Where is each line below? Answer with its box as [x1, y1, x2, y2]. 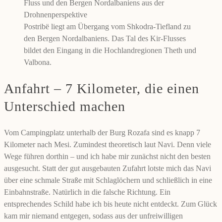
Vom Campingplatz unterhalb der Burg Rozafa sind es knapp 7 [4, 128, 200, 137]
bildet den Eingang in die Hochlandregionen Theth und [24, 46, 196, 55]
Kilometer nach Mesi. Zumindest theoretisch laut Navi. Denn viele [4, 140, 211, 149]
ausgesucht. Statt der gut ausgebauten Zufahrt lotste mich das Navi [4, 164, 211, 173]
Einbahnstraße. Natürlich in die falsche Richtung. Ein [4, 188, 170, 197]
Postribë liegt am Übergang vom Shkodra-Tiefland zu [24, 22, 191, 31]
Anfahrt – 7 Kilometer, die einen [4, 81, 199, 97]
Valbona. [24, 57, 52, 66]
